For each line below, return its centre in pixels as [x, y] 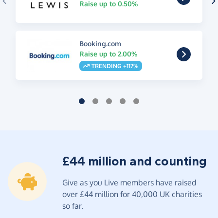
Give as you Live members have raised [129, 182]
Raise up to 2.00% [108, 54]
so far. [73, 206]
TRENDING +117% [114, 66]
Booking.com [100, 44]
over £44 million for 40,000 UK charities [132, 194]
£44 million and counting [135, 161]
